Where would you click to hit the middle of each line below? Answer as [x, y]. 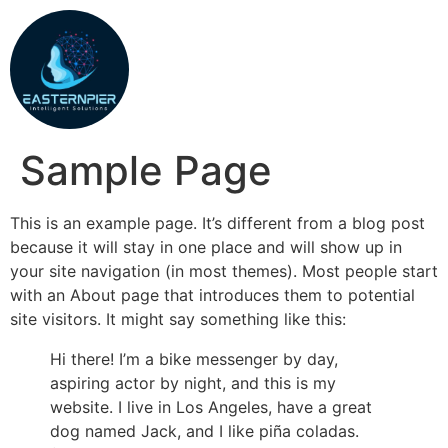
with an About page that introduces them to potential [212, 295]
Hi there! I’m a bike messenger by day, [194, 359]
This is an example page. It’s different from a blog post [217, 223]
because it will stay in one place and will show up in [206, 247]
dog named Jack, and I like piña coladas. [204, 431]
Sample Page [146, 170]
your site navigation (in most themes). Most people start [224, 271]
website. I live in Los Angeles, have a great [211, 407]
